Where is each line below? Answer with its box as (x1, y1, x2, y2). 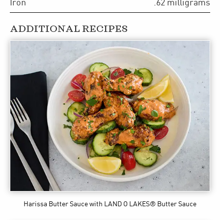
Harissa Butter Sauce (24, 200, 88, 208)
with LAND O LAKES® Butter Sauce (89, 200, 196, 208)
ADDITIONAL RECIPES (10, 24, 128, 34)
